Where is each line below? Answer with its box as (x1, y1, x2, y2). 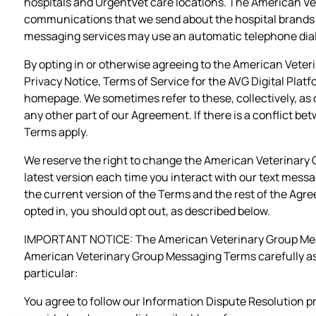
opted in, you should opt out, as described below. (24, 202, 270, 219)
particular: (24, 265, 78, 281)
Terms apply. (24, 123, 88, 140)
